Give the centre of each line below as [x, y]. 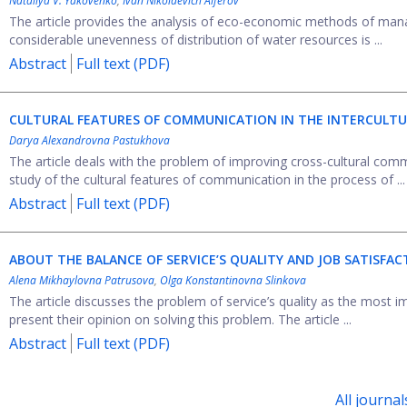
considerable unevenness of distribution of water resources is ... [196, 40]
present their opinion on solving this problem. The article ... [180, 319]
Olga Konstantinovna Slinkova [233, 280]
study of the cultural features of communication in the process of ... [207, 179]
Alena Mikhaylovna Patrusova [82, 280]
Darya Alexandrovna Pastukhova [89, 140]
